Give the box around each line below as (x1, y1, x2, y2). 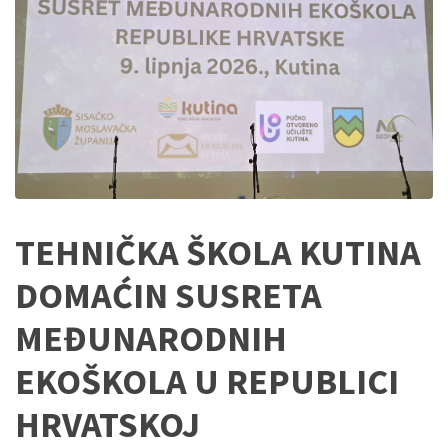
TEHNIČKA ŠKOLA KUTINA (15, 230, 421, 276)
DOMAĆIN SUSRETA (15, 273, 322, 319)
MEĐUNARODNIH (15, 316, 287, 362)
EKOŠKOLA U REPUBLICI (15, 359, 399, 405)
